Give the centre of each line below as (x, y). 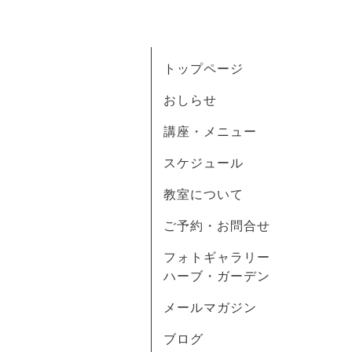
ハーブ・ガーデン (217, 276)
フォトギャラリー (224, 257)
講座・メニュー (210, 131)
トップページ (203, 68)
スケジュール (203, 163)
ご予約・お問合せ (217, 225)
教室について (203, 194)
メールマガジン (210, 307)
